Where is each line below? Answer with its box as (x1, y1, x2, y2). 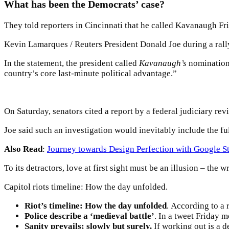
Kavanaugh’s (139, 58, 187, 68)
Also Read (4, 144, 42, 154)
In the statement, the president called (4, 58, 139, 68)
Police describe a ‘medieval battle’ (25, 211, 154, 221)
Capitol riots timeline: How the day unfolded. (4, 182, 168, 192)
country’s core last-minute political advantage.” (4, 68, 177, 78)
